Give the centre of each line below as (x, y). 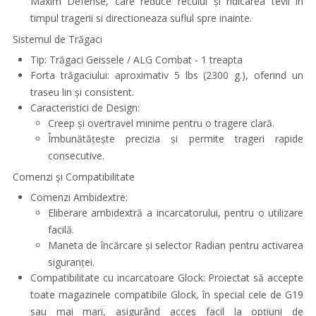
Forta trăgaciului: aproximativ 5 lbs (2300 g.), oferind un (167, 75)
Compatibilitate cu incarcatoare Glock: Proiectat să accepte (167, 278)
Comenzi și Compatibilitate (73, 177)
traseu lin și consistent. (82, 92)
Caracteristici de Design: (85, 108)
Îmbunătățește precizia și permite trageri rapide (176, 139)
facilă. (61, 230)
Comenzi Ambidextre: (79, 197)
